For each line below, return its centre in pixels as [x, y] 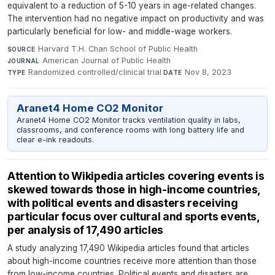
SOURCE [21, 49]
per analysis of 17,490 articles [86, 230]
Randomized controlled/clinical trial [95, 72]
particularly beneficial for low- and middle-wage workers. [120, 32]
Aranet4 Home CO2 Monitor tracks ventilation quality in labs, [128, 120]
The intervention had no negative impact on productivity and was [136, 19]
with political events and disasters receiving [123, 203]
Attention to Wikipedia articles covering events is [136, 176]
